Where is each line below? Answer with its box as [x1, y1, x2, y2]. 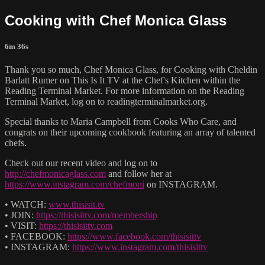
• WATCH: [5, 199, 49, 209]
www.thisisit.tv [49, 199, 105, 209]
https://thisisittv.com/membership [36, 209, 157, 220]
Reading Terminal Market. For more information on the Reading [5, 85, 244, 96]
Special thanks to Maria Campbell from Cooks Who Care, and [5, 116, 237, 127]
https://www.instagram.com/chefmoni [5, 179, 144, 189]
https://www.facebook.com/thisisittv [67, 231, 201, 241]
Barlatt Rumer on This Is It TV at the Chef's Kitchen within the [5, 75, 240, 85]
